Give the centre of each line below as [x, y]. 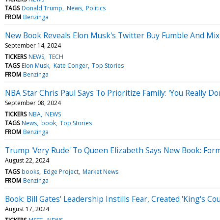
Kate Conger [70, 65]
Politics [96, 8]
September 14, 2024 [33, 45]
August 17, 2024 [27, 209]
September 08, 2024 [33, 103]
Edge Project [61, 171]
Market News [100, 171]
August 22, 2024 [27, 160]
